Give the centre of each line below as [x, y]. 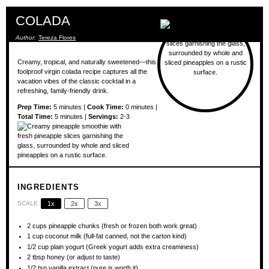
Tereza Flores [57, 38]
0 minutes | [140, 107]
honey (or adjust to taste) [83, 257]
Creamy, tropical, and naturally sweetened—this [86, 62]
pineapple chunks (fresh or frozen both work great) [122, 225]
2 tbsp [36, 257]
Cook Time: [105, 107]
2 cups [37, 225]
